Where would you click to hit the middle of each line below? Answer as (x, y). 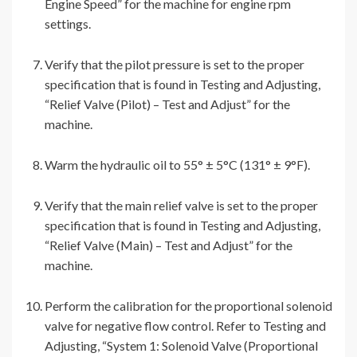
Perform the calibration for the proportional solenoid (188, 306)
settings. (68, 24)
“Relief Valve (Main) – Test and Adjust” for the (169, 245)
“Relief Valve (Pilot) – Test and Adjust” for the (167, 104)
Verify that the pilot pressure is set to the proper (175, 65)
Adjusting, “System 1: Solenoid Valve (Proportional (181, 346)
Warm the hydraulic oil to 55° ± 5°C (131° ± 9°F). (177, 165)
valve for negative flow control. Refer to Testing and (185, 326)
